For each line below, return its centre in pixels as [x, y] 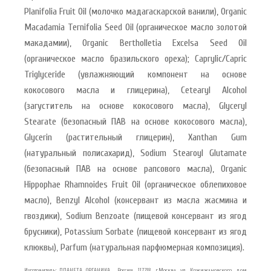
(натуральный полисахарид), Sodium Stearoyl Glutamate [135, 153]
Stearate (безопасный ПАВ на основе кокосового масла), [135, 122]
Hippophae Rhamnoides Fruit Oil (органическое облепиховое [135, 185]
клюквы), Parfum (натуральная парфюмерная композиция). [134, 248]
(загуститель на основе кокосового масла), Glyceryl [135, 106]
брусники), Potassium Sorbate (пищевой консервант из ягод [135, 232]
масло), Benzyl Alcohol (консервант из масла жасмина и [135, 201]
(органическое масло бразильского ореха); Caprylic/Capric [135, 59]
